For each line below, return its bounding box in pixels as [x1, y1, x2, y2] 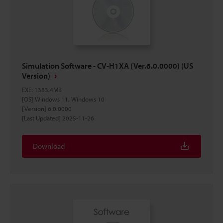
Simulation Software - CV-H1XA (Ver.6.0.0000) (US [22, 61, 193, 71]
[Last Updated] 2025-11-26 [22, 114, 94, 122]
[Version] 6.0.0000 [22, 105, 72, 112]
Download [33, 141, 65, 151]
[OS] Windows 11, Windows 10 [22, 95, 105, 103]
